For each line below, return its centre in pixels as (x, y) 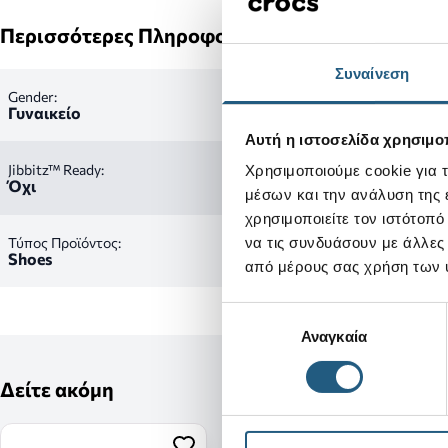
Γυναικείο (44, 112)
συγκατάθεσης (270, 337)
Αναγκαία (334, 337)
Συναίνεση (372, 74)
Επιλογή (249, 313)
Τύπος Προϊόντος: (64, 242)
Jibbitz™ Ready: (56, 169)
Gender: (32, 96)
